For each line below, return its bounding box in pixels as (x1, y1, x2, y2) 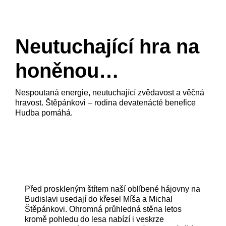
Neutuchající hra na (15, 35, 199, 58)
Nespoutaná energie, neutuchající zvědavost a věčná (15, 88, 204, 97)
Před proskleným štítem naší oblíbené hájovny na (25, 185, 201, 194)
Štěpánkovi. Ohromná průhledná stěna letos (25, 205, 182, 214)
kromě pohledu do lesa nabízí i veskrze (25, 215, 164, 224)
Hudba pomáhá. (15, 108, 73, 118)
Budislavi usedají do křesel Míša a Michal (25, 195, 173, 204)
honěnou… (15, 60, 119, 82)
